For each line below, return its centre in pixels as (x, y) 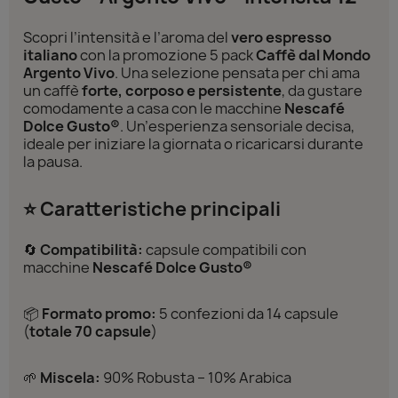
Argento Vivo (69, 72)
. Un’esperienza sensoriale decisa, (237, 126)
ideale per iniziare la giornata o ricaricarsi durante (193, 143)
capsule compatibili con (225, 249)
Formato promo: (99, 313)
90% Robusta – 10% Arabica (196, 377)
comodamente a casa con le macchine (154, 108)
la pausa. (53, 161)
